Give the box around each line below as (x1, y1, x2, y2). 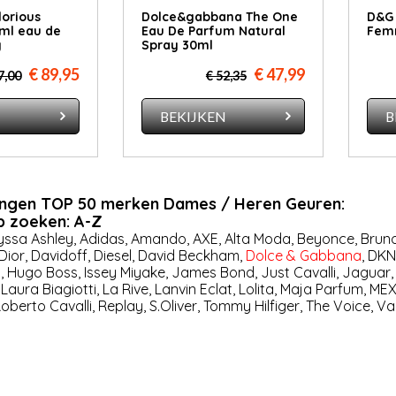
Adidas (79, 230, 125, 248)
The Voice (305, 297, 370, 316)
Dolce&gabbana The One (141, 9, 298, 26)
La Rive (102, 280, 148, 299)
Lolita (238, 280, 274, 299)
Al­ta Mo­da (224, 230, 291, 248)
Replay (97, 297, 143, 316)
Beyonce (296, 230, 354, 248)
